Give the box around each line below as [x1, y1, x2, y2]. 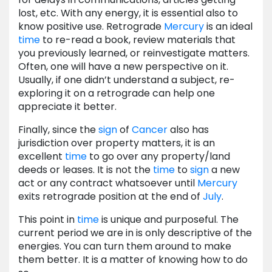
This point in [18, 212, 77, 227]
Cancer [132, 123, 168, 137]
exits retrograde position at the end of [18, 189, 203, 204]
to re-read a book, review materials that [40, 33, 236, 47]
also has [168, 123, 209, 137]
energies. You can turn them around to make [18, 239, 231, 254]
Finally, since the [18, 123, 98, 137]
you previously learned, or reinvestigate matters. [18, 46, 250, 61]
